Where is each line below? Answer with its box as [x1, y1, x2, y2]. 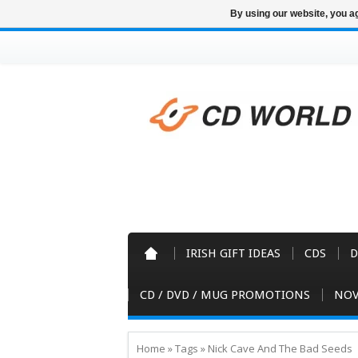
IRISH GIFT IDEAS [186, 246, 280, 261]
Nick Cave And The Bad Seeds [208, 341, 352, 356]
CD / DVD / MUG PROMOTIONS [140, 288, 310, 302]
